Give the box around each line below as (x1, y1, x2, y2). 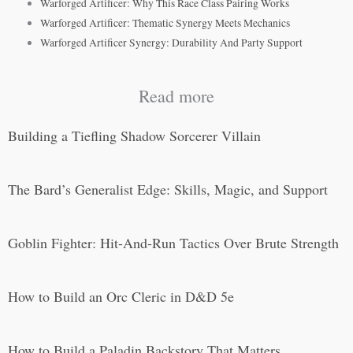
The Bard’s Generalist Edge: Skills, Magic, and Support (8, 179, 328, 199)
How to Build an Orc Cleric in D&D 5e (8, 286, 234, 306)
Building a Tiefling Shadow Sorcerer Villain (8, 125, 261, 145)
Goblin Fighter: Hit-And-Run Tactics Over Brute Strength (8, 232, 339, 252)
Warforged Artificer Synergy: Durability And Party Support (40, 35, 303, 50)
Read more (139, 84, 214, 107)
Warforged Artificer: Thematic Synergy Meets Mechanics (40, 16, 291, 30)
